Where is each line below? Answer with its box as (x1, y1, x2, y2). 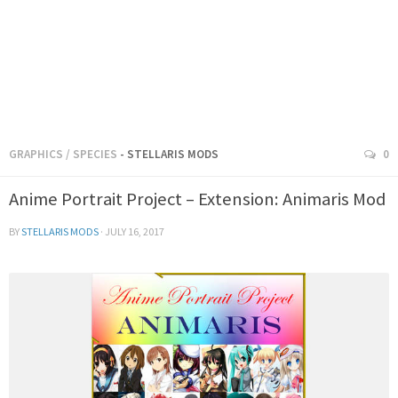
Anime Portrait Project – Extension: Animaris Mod (9, 187, 386, 211)
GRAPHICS (9, 147, 63, 163)
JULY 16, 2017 (105, 225, 164, 239)
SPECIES (73, 147, 117, 163)
